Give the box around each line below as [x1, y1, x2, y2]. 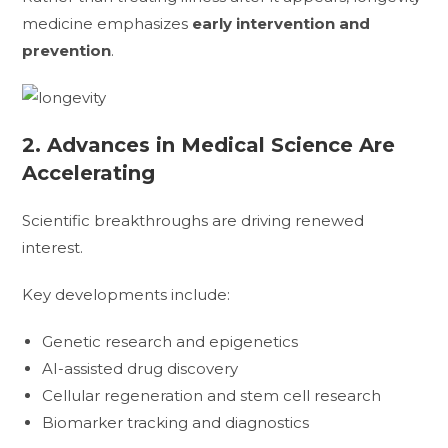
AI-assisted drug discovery [42, 358, 239, 378]
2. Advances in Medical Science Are [22, 132, 396, 157]
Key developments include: [22, 284, 231, 304]
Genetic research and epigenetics [42, 331, 299, 351]
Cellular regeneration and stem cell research [42, 385, 382, 405]
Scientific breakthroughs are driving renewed [22, 210, 365, 230]
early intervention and [192, 13, 371, 33]
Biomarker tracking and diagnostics [42, 412, 310, 432]
